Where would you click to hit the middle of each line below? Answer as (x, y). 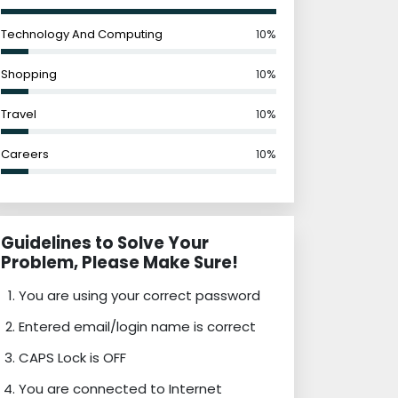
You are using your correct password (139, 295)
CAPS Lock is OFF (72, 358)
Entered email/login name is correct (137, 326)
